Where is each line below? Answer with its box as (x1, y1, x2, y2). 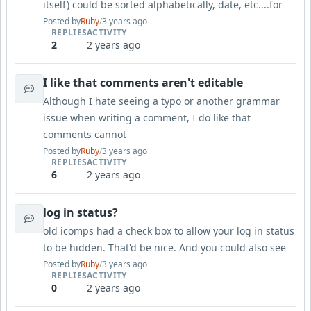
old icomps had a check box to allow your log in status (43, 224, 294, 237)
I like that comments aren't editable (43, 75, 243, 90)
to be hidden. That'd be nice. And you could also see (43, 241, 286, 254)
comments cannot (43, 128, 126, 141)
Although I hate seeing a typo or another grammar (43, 94, 280, 108)
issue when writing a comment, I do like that (43, 111, 251, 124)
